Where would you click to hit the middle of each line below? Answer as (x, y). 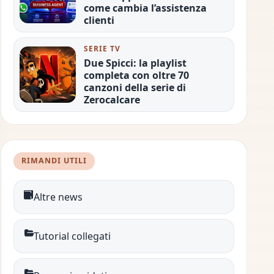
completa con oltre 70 (136, 75)
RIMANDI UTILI (54, 161)
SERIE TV (102, 48)
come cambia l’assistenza (145, 8)
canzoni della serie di (135, 87)
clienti (99, 20)
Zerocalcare (112, 99)
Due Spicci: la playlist (135, 63)
